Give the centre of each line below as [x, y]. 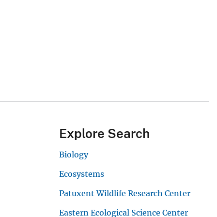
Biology [74, 155]
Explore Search [104, 134]
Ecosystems [82, 174]
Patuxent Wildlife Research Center [125, 194]
